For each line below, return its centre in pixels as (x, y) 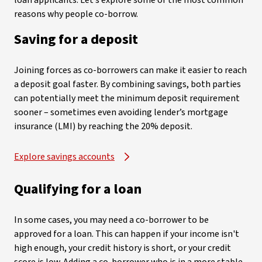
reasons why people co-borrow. (76, 14)
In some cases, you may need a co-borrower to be (111, 220)
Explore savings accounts (64, 157)
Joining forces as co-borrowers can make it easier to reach (130, 70)
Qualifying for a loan (78, 189)
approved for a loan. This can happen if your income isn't (127, 234)
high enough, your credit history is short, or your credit (123, 248)
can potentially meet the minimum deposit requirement (127, 98)
